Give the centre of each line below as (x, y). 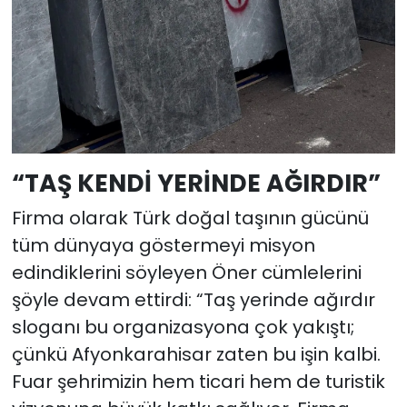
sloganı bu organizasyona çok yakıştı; (183, 328)
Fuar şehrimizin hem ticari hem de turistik (198, 382)
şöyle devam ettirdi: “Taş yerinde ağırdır (193, 300)
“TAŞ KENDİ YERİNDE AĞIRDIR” (196, 183)
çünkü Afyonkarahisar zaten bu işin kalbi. (196, 355)
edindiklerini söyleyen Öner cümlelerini (186, 273)
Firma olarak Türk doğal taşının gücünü (190, 218)
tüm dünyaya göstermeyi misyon (163, 246)
